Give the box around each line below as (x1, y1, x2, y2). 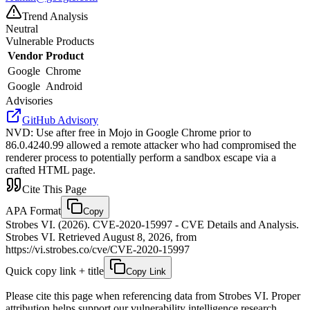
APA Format (6, 204, 61, 217)
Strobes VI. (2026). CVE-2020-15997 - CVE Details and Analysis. (6, 218, 299, 230)
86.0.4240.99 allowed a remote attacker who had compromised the (6, 138, 296, 151)
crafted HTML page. (6, 163, 95, 176)
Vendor (8, 49, 43, 62)
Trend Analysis (22, 10, 88, 22)
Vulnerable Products (6, 35, 94, 47)
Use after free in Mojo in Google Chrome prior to (36, 126, 251, 138)
